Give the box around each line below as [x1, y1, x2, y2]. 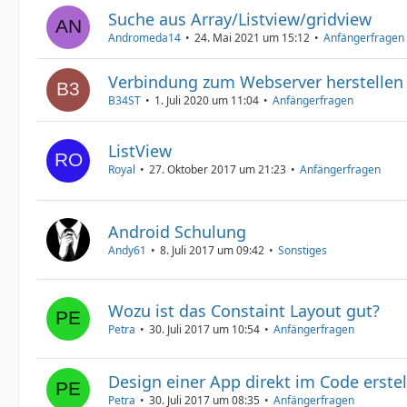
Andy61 [108, 243, 146, 258]
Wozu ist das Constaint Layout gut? [108, 300, 380, 322]
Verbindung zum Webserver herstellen [108, 71, 403, 93]
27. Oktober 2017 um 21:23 [149, 161, 286, 177]
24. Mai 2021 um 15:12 [194, 30, 310, 45]
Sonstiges [278, 243, 327, 258]
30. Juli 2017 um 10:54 [149, 322, 260, 337]
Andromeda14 [108, 30, 181, 45]
